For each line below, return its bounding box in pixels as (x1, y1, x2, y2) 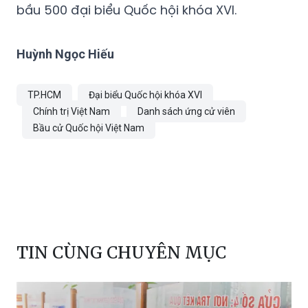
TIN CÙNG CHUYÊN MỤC (16, 242, 226, 264)
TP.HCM (27, 89, 61, 101)
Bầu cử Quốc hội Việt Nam (33, 122, 144, 134)
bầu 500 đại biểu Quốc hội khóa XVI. (16, 1, 236, 19)
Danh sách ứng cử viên (137, 106, 235, 118)
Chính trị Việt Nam (33, 106, 110, 118)
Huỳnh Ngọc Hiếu (16, 47, 114, 62)
